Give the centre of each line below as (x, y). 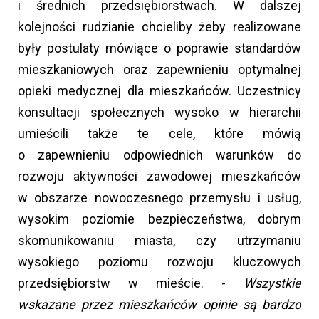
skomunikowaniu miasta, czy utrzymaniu (159, 240)
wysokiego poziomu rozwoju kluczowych (159, 261)
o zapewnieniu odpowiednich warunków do (159, 155)
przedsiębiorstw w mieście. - (131, 283)
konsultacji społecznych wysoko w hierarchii (159, 112)
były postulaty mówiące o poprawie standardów (159, 48)
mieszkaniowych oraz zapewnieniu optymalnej (159, 69)
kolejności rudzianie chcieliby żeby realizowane (159, 26)
